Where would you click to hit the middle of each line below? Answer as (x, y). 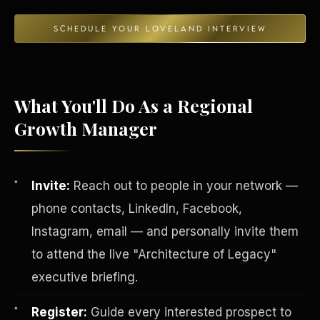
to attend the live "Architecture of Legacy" (154, 254)
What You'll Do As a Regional (134, 105)
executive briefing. (85, 277)
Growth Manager (86, 128)
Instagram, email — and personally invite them (165, 231)
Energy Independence (62, 91)
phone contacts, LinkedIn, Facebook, (137, 208)
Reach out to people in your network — (184, 185)
